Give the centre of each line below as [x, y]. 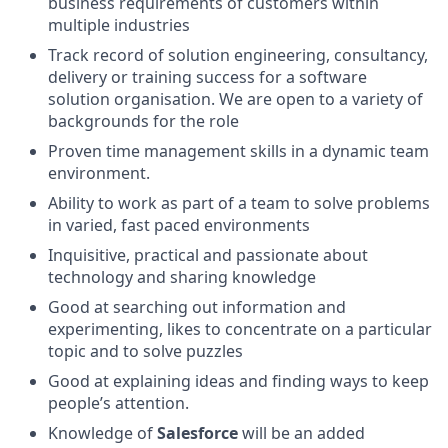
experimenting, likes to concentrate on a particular [240, 329]
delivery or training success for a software [207, 77]
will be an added [301, 433]
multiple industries [119, 25]
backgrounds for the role [143, 121]
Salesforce [197, 433]
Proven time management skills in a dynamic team [238, 151]
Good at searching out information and [197, 307]
